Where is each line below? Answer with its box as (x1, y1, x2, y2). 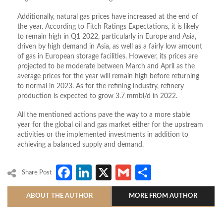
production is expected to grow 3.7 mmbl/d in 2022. (17, 93, 177, 100)
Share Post (22, 169, 52, 176)
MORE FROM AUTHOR (129, 192, 197, 199)
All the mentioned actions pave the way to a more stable (17, 111, 190, 119)
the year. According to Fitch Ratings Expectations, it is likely (17, 23, 199, 31)
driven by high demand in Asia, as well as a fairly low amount (17, 43, 202, 51)
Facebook (72, 161, 142, 184)
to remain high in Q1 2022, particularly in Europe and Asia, (17, 33, 196, 41)
